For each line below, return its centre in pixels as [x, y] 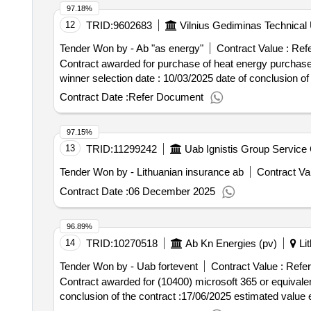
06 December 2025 [171, 191]
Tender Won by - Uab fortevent [128, 266]
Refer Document [166, 97]
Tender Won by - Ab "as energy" [131, 48]
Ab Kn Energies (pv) [231, 243]
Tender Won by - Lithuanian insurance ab [151, 172]
